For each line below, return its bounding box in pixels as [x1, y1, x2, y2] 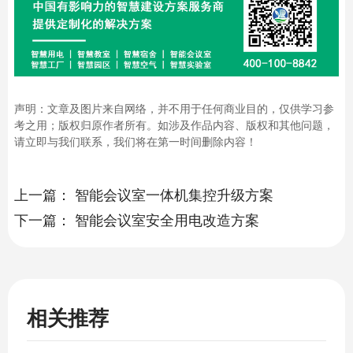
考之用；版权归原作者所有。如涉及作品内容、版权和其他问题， [14, 117, 334, 133]
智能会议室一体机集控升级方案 [75, 184, 273, 205]
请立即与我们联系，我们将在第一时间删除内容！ [14, 133, 257, 150]
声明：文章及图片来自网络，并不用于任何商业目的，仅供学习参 [14, 100, 334, 117]
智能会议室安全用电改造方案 [75, 209, 259, 230]
